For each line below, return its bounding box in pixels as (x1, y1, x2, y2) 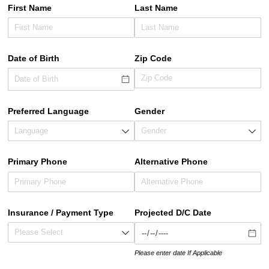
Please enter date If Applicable (134, 249, 222, 256)
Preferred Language (8, 106, 89, 116)
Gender (134, 106, 165, 116)
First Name (8, 2, 52, 13)
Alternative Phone (134, 157, 208, 167)
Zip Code (134, 53, 172, 64)
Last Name (134, 2, 178, 13)
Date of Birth (8, 53, 60, 64)
